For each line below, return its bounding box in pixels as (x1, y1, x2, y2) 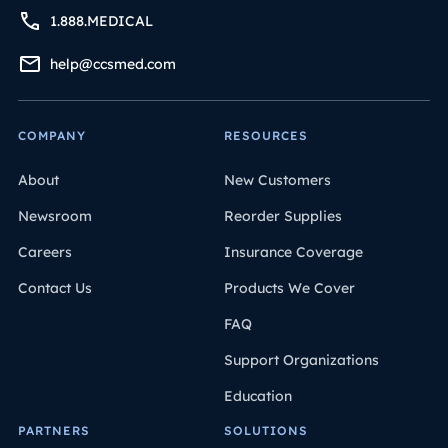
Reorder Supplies (224, 206, 342, 225)
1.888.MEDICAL (49, 12, 153, 30)
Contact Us (18, 278, 92, 297)
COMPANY (18, 128, 86, 143)
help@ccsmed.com (49, 54, 176, 73)
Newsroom (18, 206, 92, 225)
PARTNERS (18, 423, 90, 438)
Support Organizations (224, 350, 379, 369)
